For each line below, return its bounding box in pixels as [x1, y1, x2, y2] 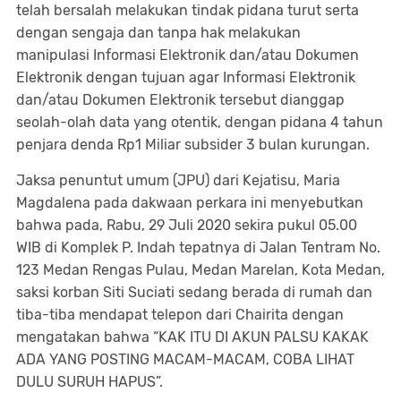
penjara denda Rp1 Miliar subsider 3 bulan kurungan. [16, 136, 370, 153]
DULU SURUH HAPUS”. [16, 373, 163, 390]
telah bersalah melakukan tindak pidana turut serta [16, 2, 359, 19]
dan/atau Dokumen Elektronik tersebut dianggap [16, 91, 345, 108]
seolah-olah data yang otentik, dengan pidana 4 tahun [16, 114, 383, 131]
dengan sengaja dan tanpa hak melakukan [16, 24, 301, 41]
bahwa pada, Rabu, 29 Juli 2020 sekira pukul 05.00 [16, 217, 357, 234]
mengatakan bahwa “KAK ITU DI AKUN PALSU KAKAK [16, 328, 369, 346]
